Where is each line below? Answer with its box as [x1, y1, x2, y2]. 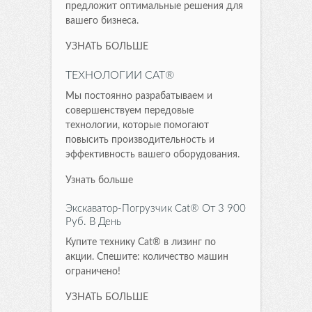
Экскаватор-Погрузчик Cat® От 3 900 [65, 203, 246, 214]
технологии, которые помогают [65, 120, 209, 130]
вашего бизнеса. [65, 15, 139, 26]
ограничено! [65, 266, 120, 276]
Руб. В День [65, 216, 121, 227]
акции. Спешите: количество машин [65, 251, 228, 262]
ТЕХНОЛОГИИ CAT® [65, 69, 174, 81]
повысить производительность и [65, 134, 214, 145]
